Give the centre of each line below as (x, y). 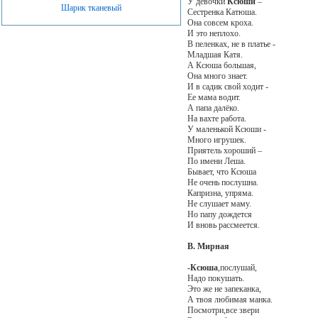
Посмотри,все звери (223, 310)
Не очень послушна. (223, 182)
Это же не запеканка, (224, 289)
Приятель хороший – (224, 150)
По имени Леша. (216, 161)
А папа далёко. (213, 108)
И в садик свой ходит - (227, 86)
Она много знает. (217, 76)
